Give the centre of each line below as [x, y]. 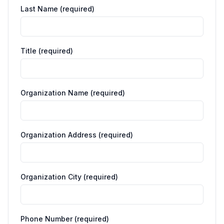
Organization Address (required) [77, 135]
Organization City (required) [69, 177]
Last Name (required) [57, 9]
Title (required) [47, 51]
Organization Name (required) [73, 93]
